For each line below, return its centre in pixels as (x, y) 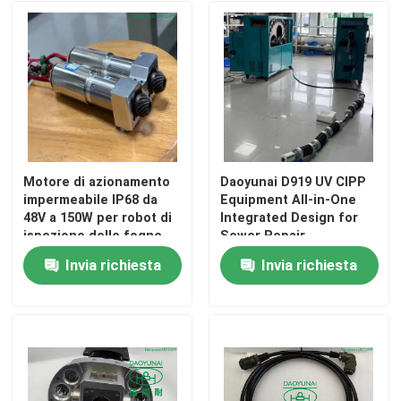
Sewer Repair (262, 236)
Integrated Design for (289, 218)
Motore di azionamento (97, 182)
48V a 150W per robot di (98, 218)
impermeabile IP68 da (91, 200)
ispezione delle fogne (93, 236)
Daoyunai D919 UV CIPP (293, 182)
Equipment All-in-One (288, 200)
